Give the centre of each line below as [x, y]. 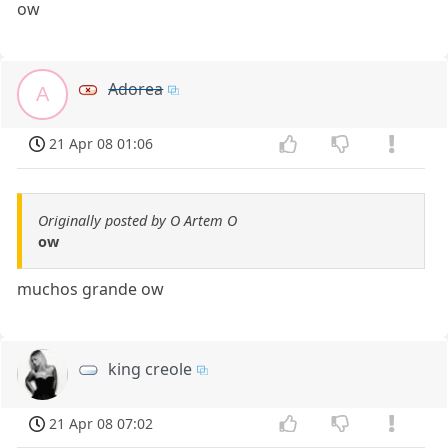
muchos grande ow [91, 288]
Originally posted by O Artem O [137, 220]
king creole [150, 368]
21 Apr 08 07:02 [101, 423]
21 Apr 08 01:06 [101, 143]
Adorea [136, 88]
